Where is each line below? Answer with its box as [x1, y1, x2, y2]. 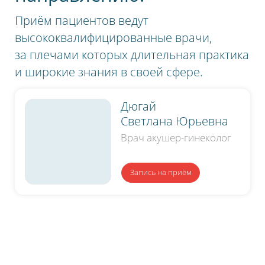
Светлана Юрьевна [121, 112, 229, 129]
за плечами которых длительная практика [15, 46, 250, 63]
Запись [130, 167, 156, 178]
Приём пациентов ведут [15, 12, 149, 28]
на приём [155, 167, 192, 178]
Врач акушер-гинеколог [121, 131, 232, 145]
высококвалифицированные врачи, [15, 29, 212, 46]
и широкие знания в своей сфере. [15, 63, 203, 80]
